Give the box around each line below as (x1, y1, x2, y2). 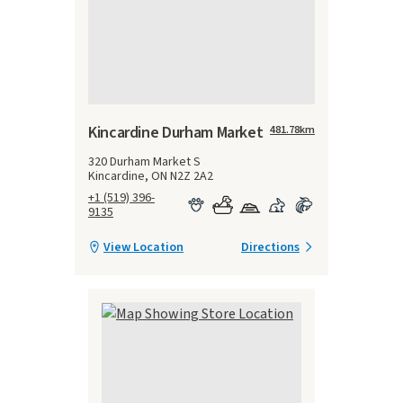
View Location (103, 237, 184, 256)
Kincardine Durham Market (88, 121, 264, 144)
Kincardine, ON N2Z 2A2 (88, 166, 213, 185)
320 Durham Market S (88, 152, 201, 171)
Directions (241, 237, 300, 256)
